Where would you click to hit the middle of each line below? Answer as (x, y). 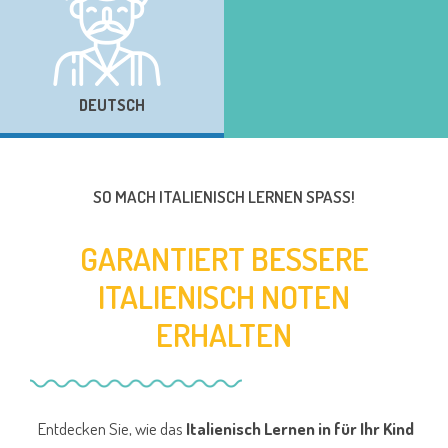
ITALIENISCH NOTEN (224, 297)
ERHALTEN (224, 335)
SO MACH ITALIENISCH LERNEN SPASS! (222, 197)
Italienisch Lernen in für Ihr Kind (300, 429)
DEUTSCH (112, 105)
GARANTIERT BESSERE (224, 259)
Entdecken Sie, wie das (112, 429)
